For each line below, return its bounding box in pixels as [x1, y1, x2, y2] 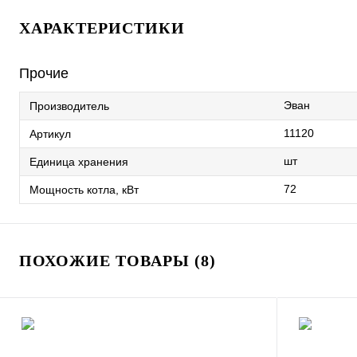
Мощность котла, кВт [29, 182, 139, 196]
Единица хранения [29, 155, 128, 168]
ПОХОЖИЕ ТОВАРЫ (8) [19, 252, 216, 269]
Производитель [29, 99, 109, 112]
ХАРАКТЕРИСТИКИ [19, 19, 185, 37]
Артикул [29, 127, 71, 140]
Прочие [19, 65, 69, 81]
